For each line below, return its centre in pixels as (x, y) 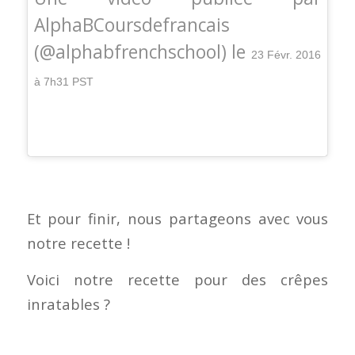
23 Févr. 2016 (286, 54)
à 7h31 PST (63, 81)
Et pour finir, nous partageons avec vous (177, 218)
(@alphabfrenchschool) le (142, 52)
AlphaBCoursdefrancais (132, 25)
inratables (65, 304)
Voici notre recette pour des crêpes (177, 280)
